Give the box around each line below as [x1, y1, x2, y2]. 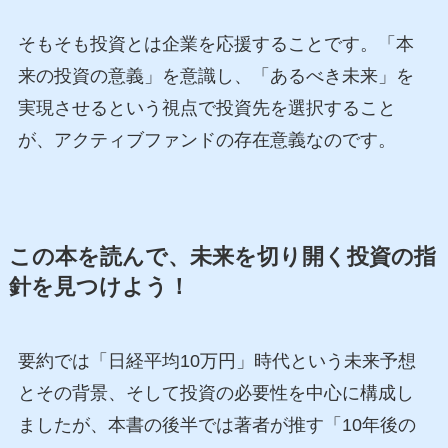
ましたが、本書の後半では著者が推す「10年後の [17, 415, 416, 435]
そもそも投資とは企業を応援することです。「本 [17, 33, 414, 54]
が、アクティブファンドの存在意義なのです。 [17, 129, 396, 150]
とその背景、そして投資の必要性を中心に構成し [17, 383, 414, 403]
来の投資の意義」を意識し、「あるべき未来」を [17, 65, 414, 86]
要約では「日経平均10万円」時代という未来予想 [17, 351, 416, 371]
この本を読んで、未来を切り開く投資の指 [8, 245, 436, 269]
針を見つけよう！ [8, 275, 190, 299]
